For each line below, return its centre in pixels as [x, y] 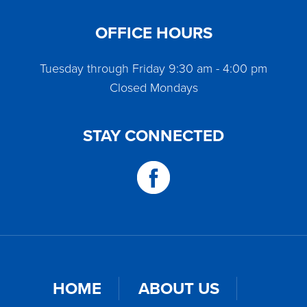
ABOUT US [179, 288]
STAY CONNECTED [153, 136]
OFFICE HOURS [153, 33]
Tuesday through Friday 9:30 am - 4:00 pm [153, 68]
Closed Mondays [153, 87]
